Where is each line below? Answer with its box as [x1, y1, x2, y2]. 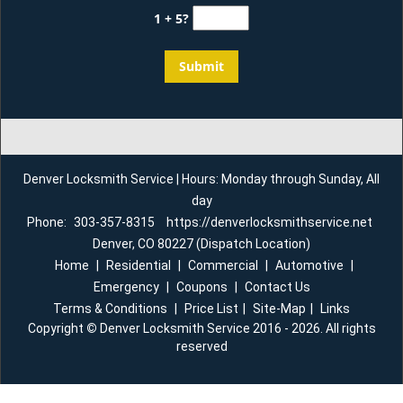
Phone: [26, 215, 69, 229]
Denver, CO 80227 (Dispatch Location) [93, 237, 310, 251]
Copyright [27, 321, 86, 336]
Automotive [274, 258, 344, 273]
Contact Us [244, 280, 310, 294]
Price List [184, 301, 238, 316]
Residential [105, 258, 171, 273]
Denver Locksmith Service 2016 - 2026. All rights [96, 321, 376, 336]
